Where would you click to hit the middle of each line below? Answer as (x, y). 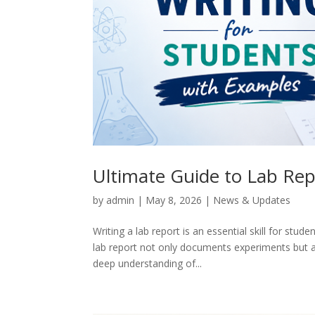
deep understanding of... (147, 263)
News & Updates (252, 200)
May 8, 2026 (174, 200)
